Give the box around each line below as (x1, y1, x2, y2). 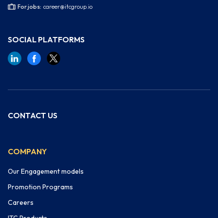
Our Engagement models (8, 167, 84, 176)
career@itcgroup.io (43, 3, 92, 11)
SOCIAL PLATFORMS (8, 35, 85, 45)
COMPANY (8, 146, 47, 157)
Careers (8, 198, 34, 207)
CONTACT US (8, 110, 57, 121)
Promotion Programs (8, 182, 73, 192)
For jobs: (18, 3, 41, 11)
